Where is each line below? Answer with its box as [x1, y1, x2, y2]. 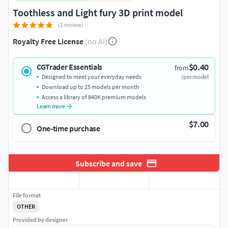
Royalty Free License [13, 36, 83, 47]
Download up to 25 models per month [42, 83, 139, 91]
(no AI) [85, 36, 107, 47]
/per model [181, 73, 209, 81]
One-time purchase [37, 123, 100, 134]
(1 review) [58, 21, 83, 29]
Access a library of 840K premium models [42, 93, 146, 101]
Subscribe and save [75, 158, 142, 168]
